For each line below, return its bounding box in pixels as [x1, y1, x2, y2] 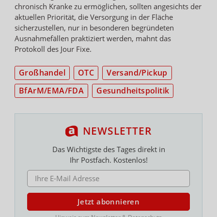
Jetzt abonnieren [77, 197, 140, 207]
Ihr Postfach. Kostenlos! [69, 155, 148, 165]
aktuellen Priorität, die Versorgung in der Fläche [15, 12, 173, 22]
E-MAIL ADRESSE [27, 169, 72, 178]
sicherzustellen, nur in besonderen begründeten [15, 22, 174, 32]
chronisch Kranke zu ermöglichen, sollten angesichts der [15, 1, 201, 11]
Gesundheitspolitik [96, 85, 170, 96]
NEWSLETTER [82, 124, 152, 138]
